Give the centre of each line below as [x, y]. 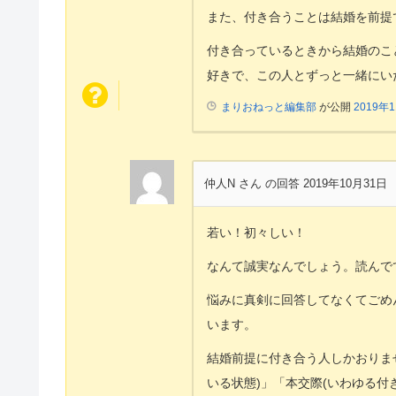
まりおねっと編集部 [269, 107]
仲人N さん [235, 183]
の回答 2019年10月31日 [326, 183]
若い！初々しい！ [256, 232]
